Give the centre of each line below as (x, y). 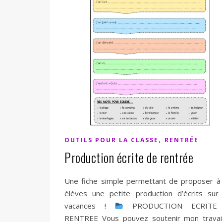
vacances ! (90, 206)
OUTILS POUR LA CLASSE (111, 140)
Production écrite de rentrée (129, 158)
